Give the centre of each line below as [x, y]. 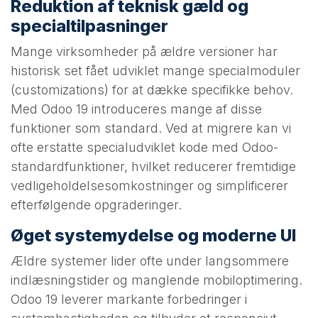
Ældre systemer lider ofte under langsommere [150, 261]
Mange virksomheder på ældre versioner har [144, 51]
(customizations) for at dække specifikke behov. [152, 89]
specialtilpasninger [89, 26]
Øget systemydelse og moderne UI [153, 235]
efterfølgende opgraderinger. [96, 204]
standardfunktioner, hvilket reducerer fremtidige [153, 166]
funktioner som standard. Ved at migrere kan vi [151, 128]
